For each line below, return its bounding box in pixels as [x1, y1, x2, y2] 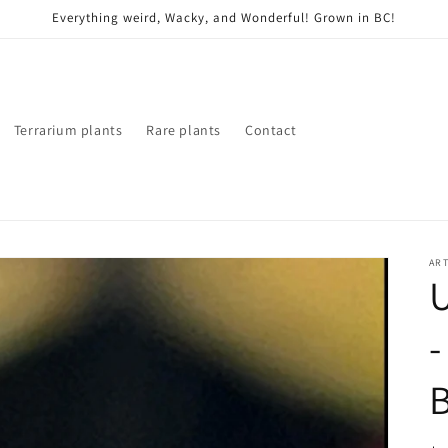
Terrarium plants [13, 120, 123, 139]
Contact [244, 120, 297, 139]
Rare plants [146, 120, 221, 139]
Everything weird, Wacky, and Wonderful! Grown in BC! [52, 9, 396, 26]
